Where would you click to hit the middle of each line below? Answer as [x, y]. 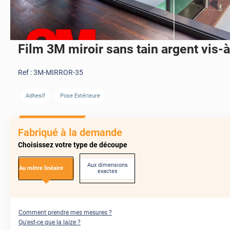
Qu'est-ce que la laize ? [50, 222]
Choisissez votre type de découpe [73, 145]
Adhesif [35, 95]
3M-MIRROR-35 [58, 72]
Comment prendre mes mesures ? [65, 212]
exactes [107, 171]
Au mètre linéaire [41, 168]
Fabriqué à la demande [70, 132]
